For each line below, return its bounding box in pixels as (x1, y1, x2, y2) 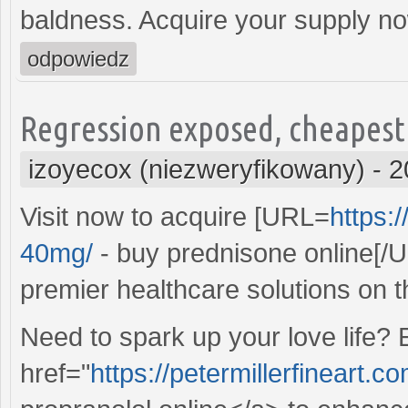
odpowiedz (27, 46, 129, 71)
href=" (20, 358, 90, 388)
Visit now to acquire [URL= (20, 201, 330, 231)
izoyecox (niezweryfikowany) (28, 154, 365, 184)
